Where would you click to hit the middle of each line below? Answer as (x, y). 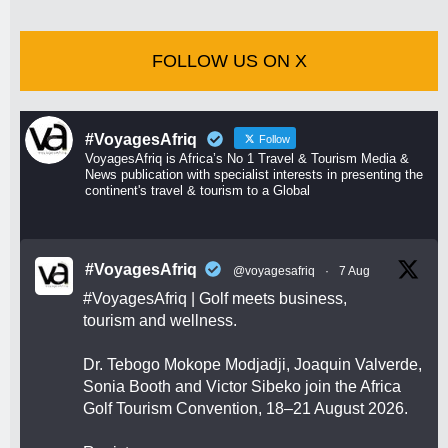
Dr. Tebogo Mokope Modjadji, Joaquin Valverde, (252, 365)
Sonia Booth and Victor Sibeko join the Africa (242, 387)
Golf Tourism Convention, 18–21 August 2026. (245, 409)
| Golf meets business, (267, 299)
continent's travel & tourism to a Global (197, 191)
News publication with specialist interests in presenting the (254, 175)
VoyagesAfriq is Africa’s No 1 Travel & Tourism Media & (247, 159)
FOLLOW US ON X (229, 61)
